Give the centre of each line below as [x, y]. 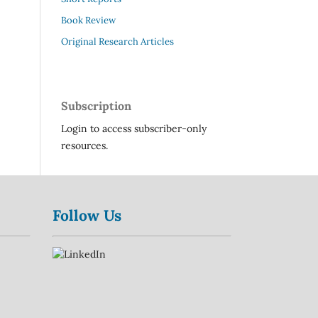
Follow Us [87, 216]
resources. [84, 145]
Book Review [88, 20]
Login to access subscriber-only [134, 128]
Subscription [96, 105]
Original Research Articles [117, 41]
